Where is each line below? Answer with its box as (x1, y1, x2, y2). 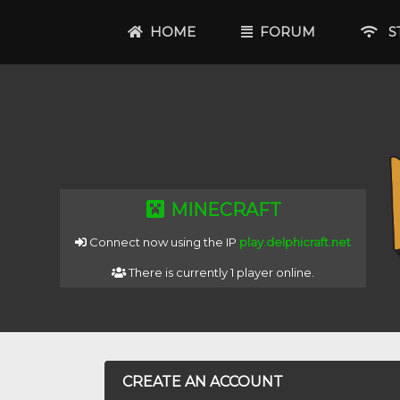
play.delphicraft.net (239, 235, 352, 249)
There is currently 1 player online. (126, 265, 315, 279)
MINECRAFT (166, 199, 282, 221)
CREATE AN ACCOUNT (122, 373, 283, 390)
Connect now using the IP (87, 235, 240, 249)
